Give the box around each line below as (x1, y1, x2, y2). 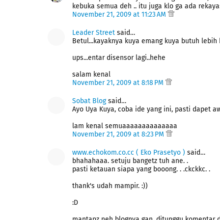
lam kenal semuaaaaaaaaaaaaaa (72, 122, 177, 130)
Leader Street (72, 28, 115, 37)
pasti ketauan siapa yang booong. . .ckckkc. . (72, 165, 210, 173)
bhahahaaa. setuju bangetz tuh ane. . (72, 157, 188, 165)
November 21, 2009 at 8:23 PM (72, 130, 166, 138)
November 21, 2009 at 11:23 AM (72, 10, 168, 19)
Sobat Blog (72, 97, 106, 105)
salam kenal (72, 70, 110, 79)
